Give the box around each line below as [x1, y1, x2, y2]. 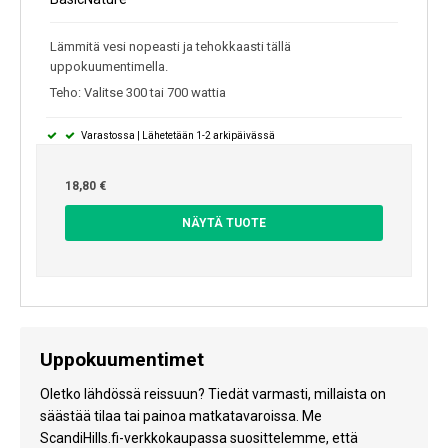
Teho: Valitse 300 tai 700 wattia [50, 85, 226, 101]
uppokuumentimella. [50, 58, 168, 74]
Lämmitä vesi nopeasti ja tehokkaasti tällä [50, 38, 291, 54]
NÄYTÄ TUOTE [182, 216, 266, 231]
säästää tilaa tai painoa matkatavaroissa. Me [40, 408, 322, 425]
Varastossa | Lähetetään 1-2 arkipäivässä [78, 130, 275, 142]
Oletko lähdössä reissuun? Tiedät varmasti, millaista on [40, 386, 386, 403]
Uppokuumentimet [40, 348, 204, 372]
